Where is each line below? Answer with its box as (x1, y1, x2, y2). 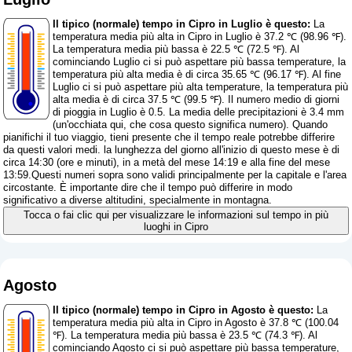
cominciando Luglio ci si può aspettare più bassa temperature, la (53, 56, 346, 68)
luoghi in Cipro (143, 221, 208, 233)
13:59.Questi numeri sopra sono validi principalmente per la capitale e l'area (3, 169, 347, 181)
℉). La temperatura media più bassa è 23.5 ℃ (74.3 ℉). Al (53, 329, 318, 342)
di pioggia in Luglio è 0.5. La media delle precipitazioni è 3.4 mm (53, 106, 345, 119)
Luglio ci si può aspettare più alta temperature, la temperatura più (53, 81, 349, 93)
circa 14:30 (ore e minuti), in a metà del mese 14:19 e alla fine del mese (3, 156, 331, 169)
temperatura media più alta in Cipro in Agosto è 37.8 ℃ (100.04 (53, 317, 339, 329)
